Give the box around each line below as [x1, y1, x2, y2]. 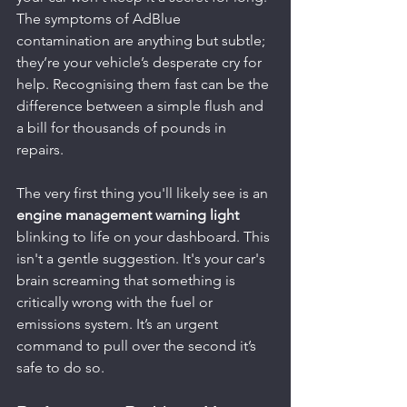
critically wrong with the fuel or [16, 293, 216, 311]
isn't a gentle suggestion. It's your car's [16, 249, 269, 267]
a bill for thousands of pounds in [16, 118, 230, 136]
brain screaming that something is [16, 271, 239, 289]
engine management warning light [16, 205, 239, 223]
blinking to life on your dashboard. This [16, 227, 273, 245]
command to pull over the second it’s [16, 336, 260, 354]
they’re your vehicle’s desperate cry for [16, 53, 265, 71]
